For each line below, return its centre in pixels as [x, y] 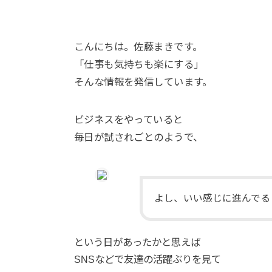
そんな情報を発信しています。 [143, 82]
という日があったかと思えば [137, 242]
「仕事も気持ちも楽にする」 [139, 65]
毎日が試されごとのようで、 [139, 138]
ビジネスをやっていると [129, 120]
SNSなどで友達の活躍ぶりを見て [148, 259]
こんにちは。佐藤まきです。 [138, 47]
